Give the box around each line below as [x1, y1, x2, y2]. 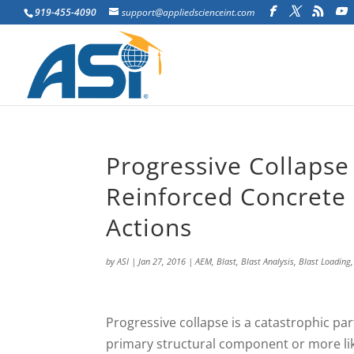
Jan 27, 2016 [138, 255, 186, 267]
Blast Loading [299, 255, 352, 267]
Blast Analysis [241, 255, 295, 267]
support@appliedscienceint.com [122, 6, 254, 19]
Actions [106, 211, 193, 243]
